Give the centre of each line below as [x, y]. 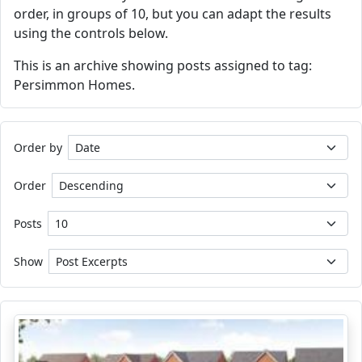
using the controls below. [91, 33]
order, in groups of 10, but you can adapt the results [173, 14]
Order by [38, 147]
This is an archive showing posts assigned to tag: [163, 65]
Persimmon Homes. [74, 85]
